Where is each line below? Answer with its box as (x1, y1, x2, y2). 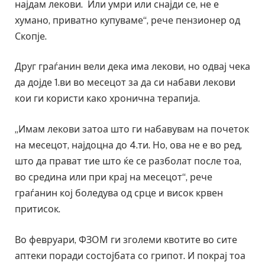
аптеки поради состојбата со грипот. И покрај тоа (15, 250, 245, 261)
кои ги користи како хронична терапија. (15, 93, 200, 105)
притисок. (15, 203, 60, 215)
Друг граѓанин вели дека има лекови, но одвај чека (15, 61, 250, 73)
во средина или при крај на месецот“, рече (15, 171, 212, 183)
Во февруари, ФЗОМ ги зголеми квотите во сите (15, 234, 237, 245)
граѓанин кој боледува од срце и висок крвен (15, 187, 223, 199)
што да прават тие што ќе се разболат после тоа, (15, 155, 241, 167)
